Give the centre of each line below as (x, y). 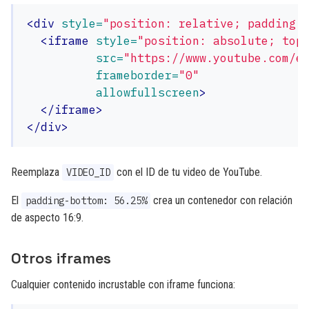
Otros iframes (61, 258)
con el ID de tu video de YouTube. (188, 172)
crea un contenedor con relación (222, 200)
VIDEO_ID (88, 172)
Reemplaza (37, 172)
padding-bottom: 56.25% (86, 201)
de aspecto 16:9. (47, 218)
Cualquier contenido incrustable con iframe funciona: (123, 285)
